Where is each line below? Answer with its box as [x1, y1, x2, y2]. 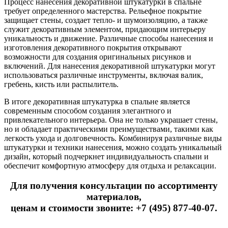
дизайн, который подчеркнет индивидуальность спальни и [4, 152, 209, 161]
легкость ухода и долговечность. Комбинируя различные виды [4, 133, 222, 142]
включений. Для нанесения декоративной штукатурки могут [4, 61, 215, 70]
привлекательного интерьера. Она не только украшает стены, [4, 115, 218, 124]
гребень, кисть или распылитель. [4, 79, 119, 89]
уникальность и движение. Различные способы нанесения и [4, 34, 213, 43]
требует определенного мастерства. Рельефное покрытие [4, 6, 202, 15]
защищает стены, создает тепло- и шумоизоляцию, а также [4, 15, 208, 24]
